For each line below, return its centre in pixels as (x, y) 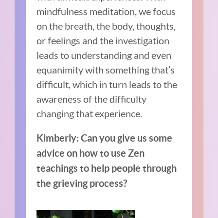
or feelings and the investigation (103, 41)
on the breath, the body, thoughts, (106, 26)
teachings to (64, 168)
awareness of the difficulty (92, 99)
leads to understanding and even (104, 55)
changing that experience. (90, 114)
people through (144, 168)
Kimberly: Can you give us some (105, 138)
